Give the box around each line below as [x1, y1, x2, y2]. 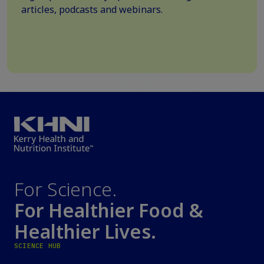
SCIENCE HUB [14, 242, 61, 250]
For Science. [14, 176, 117, 202]
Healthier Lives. [14, 219, 156, 244]
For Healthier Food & [14, 197, 203, 223]
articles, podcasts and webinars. [21, 3, 163, 16]
